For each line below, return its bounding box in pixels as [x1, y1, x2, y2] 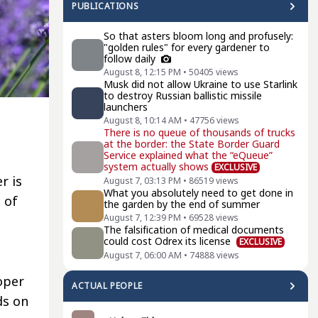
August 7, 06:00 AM [104, 249, 182, 261]
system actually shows [104, 160, 209, 173]
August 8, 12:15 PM [104, 66, 181, 78]
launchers [104, 100, 148, 114]
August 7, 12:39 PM [104, 212, 181, 224]
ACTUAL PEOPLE [72, 280, 143, 292]
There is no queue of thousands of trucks [104, 126, 295, 139]
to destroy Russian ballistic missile [104, 89, 262, 102]
